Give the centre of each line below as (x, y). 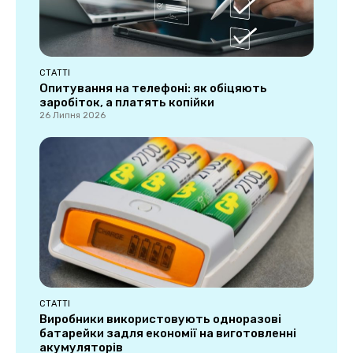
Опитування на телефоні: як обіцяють (153, 88)
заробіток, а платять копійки (127, 102)
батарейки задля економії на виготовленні (168, 334)
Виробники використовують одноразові (160, 320)
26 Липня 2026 (72, 115)
